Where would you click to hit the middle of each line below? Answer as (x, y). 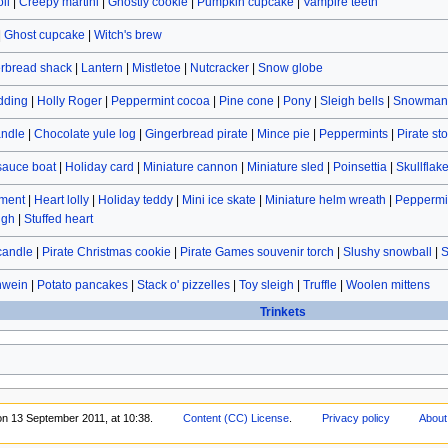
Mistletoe (156, 68)
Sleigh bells (351, 101)
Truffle (319, 285)
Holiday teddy (135, 200)
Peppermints (353, 134)
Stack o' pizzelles (183, 285)
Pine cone (246, 101)
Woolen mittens (387, 285)
